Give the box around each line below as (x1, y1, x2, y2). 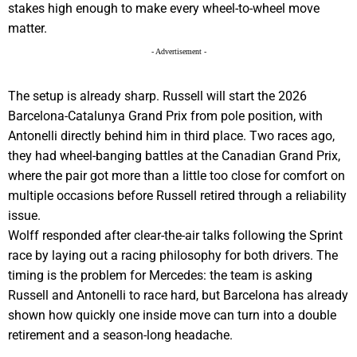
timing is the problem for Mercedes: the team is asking (8, 267, 312, 283)
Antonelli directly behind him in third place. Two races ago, (8, 127, 335, 143)
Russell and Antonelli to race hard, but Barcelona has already (8, 287, 348, 303)
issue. (8, 207, 41, 223)
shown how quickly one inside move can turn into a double (8, 307, 336, 323)
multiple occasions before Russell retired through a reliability (8, 187, 347, 203)
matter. (8, 20, 47, 36)
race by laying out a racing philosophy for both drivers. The (8, 247, 338, 263)
